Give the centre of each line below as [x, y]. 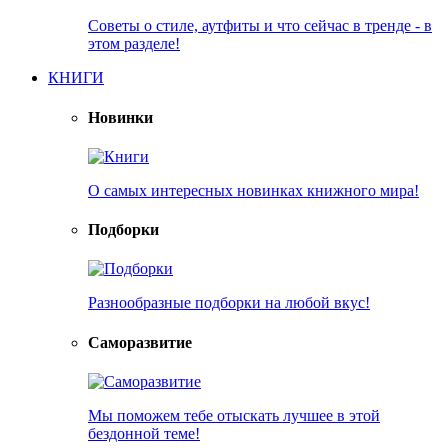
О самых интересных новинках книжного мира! [253, 190]
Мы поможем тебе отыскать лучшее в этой [234, 415]
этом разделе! [134, 44]
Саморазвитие [140, 342]
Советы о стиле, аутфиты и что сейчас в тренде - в [260, 26]
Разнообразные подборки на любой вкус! [229, 303]
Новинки [120, 117]
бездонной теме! [144, 433]
